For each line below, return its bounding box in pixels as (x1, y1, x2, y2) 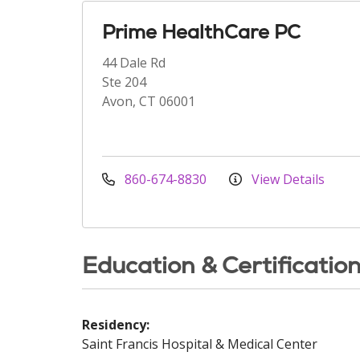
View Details (248, 170, 325, 188)
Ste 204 (102, 73, 146, 91)
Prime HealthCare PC (102, 19, 301, 44)
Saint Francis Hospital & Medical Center (82, 335, 317, 353)
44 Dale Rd (102, 54, 166, 72)
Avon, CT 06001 (102, 92, 195, 110)
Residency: (82, 316, 149, 333)
